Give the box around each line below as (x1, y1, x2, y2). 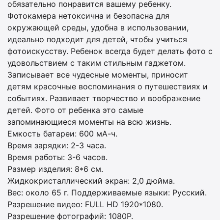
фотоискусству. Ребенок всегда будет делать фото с (7, 46, 213, 56)
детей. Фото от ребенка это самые (7, 105, 143, 115)
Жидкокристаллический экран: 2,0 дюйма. (7, 176, 175, 186)
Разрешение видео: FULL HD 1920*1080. (7, 199, 163, 209)
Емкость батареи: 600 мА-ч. (7, 129, 117, 138)
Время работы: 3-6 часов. (7, 152, 108, 162)
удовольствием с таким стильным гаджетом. (7, 58, 186, 68)
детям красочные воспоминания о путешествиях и (7, 82, 208, 91)
